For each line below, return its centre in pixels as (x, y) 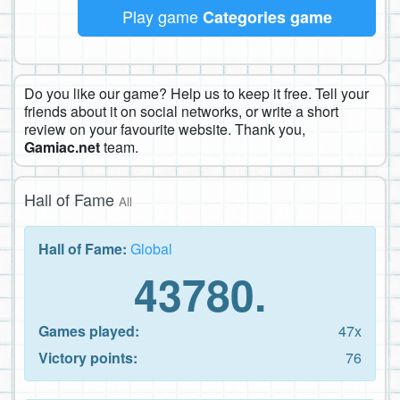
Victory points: (88, 357)
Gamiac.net (62, 146)
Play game (162, 16)
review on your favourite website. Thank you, (165, 129)
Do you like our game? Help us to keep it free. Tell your (196, 93)
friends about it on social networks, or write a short (181, 111)
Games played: (89, 330)
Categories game (267, 17)
